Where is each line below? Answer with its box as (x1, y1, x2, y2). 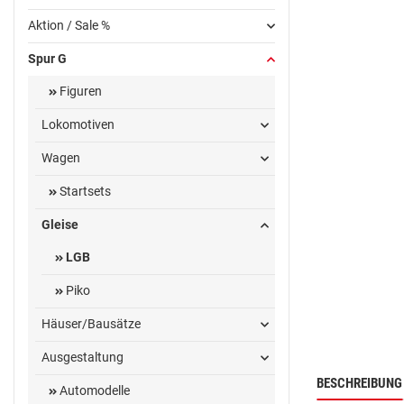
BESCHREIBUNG (317, 374, 402, 391)
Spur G (28, 51, 67, 67)
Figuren (56, 84, 102, 99)
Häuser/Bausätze (41, 317, 141, 332)
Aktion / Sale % (28, 18, 110, 33)
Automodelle (56, 383, 130, 399)
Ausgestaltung (41, 350, 124, 365)
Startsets (56, 184, 111, 199)
